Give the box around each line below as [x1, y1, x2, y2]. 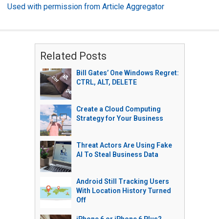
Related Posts [40, 50, 107, 62]
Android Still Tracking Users [76, 177, 169, 185]
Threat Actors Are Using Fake [76, 141, 172, 149]
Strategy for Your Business [76, 114, 163, 122]
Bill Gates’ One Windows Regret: [76, 69, 179, 77]
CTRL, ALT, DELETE [76, 78, 137, 86]
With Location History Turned [76, 187, 171, 195]
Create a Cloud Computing [76, 105, 161, 113]
